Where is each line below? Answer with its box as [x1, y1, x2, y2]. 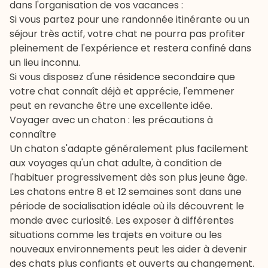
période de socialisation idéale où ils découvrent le [10, 199, 244, 214]
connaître [10, 127, 56, 142]
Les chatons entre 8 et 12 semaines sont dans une [10, 185, 242, 199]
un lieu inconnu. [10, 56, 80, 70]
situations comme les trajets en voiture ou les [10, 228, 222, 242]
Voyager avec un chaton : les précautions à [10, 113, 213, 127]
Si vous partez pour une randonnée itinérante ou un [10, 13, 249, 27]
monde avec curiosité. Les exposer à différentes [10, 214, 234, 228]
